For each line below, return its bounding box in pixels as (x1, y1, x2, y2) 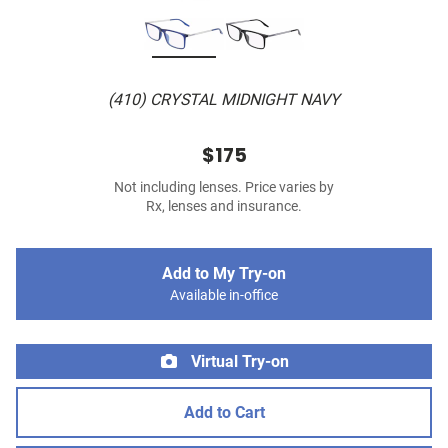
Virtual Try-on (187, 352, 289, 372)
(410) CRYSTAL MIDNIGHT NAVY (108, 90, 340, 110)
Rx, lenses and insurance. (146, 198, 302, 216)
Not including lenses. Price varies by (114, 179, 334, 197)
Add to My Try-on (162, 264, 286, 284)
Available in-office (170, 287, 278, 305)
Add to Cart (183, 403, 265, 423)
